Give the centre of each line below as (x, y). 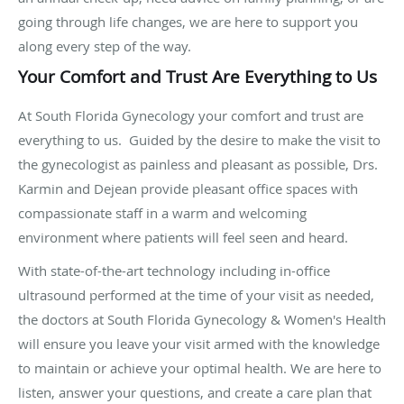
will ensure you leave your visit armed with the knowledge (199, 344)
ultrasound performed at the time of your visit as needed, (196, 295)
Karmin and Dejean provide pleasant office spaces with (188, 189)
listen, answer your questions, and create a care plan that (195, 393)
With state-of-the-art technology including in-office (174, 271)
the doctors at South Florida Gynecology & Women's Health (202, 320)
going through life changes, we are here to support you (188, 22)
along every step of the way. (105, 46)
